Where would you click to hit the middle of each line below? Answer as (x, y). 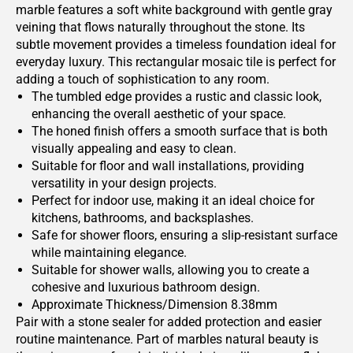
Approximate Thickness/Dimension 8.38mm (154, 305)
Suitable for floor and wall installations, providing (168, 166)
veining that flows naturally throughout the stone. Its (160, 27)
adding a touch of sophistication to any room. (143, 79)
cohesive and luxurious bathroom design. (146, 287)
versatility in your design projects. (124, 183)
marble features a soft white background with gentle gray (174, 10)
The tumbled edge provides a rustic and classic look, (176, 97)
